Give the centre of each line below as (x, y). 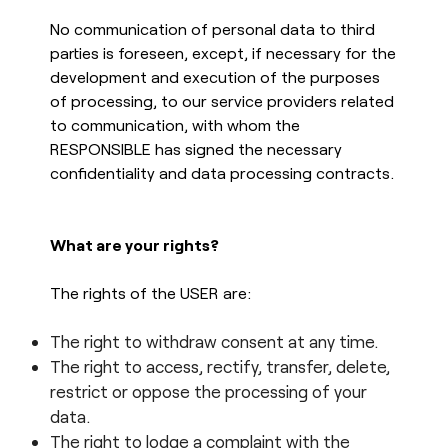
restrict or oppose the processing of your (208, 390)
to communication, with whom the (175, 124)
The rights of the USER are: (150, 292)
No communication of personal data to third (212, 28)
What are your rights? (134, 244)
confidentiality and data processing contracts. (222, 172)
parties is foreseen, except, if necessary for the (223, 52)
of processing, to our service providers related (222, 100)
